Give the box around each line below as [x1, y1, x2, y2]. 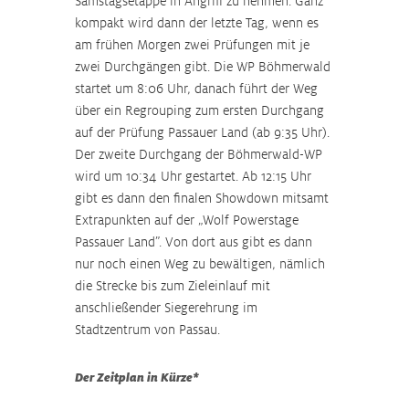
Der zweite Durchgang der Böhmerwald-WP [75, 145, 326, 163]
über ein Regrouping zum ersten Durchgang [75, 101, 328, 120]
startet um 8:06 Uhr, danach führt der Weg [75, 79, 321, 98]
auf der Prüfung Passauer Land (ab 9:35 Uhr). [75, 123, 333, 142]
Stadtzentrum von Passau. [75, 320, 220, 339]
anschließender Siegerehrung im [75, 299, 261, 317]
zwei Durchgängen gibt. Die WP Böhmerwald [75, 58, 334, 76]
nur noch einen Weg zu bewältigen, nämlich [75, 255, 329, 273]
